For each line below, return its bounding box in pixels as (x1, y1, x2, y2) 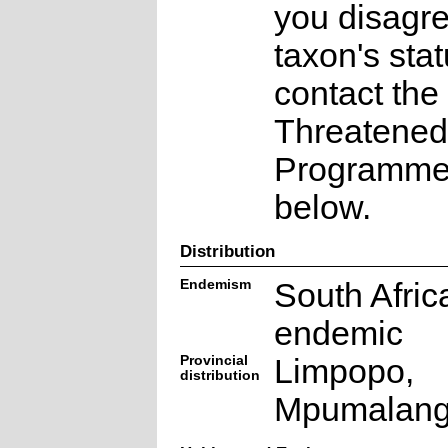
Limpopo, (273, 352, 414, 390)
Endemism (179, 276, 251, 292)
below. (273, 188, 371, 226)
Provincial (179, 352, 248, 368)
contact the (273, 74, 439, 112)
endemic (273, 314, 403, 352)
